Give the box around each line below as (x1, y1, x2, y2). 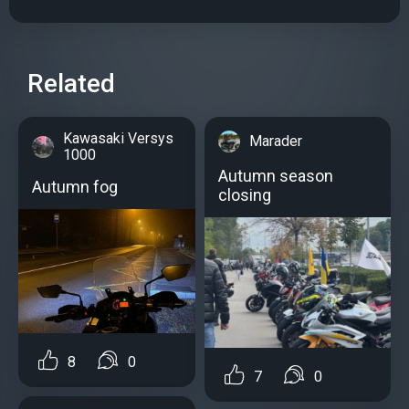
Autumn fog (32, 177, 118, 197)
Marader (249, 132, 302, 151)
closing (218, 185, 271, 205)
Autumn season (218, 166, 333, 186)
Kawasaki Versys (63, 130, 173, 148)
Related (27, 68, 115, 100)
